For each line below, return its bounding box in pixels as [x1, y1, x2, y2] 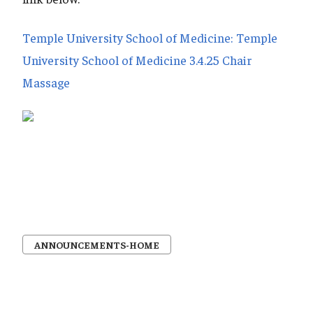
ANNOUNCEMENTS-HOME [34, 238, 159, 252]
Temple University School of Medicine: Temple [22, 29, 277, 46]
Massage [22, 74, 70, 91]
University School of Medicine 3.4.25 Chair [22, 52, 252, 68]
